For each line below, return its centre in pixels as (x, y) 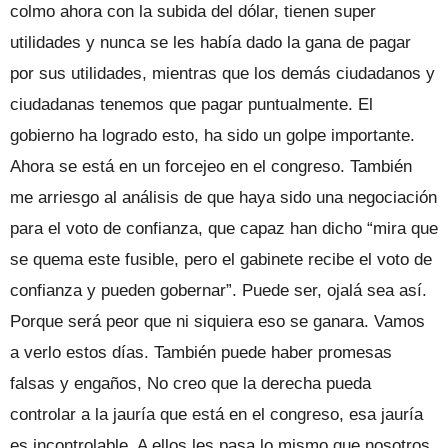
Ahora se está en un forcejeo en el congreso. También (211, 166)
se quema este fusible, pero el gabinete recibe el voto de (221, 259)
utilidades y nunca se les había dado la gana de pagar (210, 42)
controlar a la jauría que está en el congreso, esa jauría (216, 414)
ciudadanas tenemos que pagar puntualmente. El (191, 104)
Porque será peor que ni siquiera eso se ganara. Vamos (217, 321)
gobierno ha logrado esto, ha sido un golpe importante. (212, 135)
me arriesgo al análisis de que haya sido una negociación (223, 197)
